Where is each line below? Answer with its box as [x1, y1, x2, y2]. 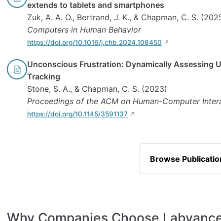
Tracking [27, 72, 60, 82]
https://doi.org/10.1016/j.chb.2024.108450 [27, 38, 162, 47]
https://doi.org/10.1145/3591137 [27, 110, 128, 118]
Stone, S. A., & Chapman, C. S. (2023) [27, 84, 167, 94]
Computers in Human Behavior [27, 25, 141, 35]
